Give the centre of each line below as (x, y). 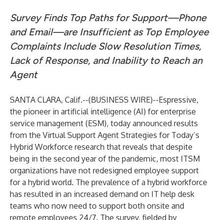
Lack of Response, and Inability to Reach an (106, 60)
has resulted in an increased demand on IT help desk (102, 194)
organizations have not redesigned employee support (104, 170)
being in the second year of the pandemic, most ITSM (105, 159)
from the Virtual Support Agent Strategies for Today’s (105, 135)
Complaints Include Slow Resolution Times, (106, 46)
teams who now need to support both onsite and (97, 206)
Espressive (178, 100)
